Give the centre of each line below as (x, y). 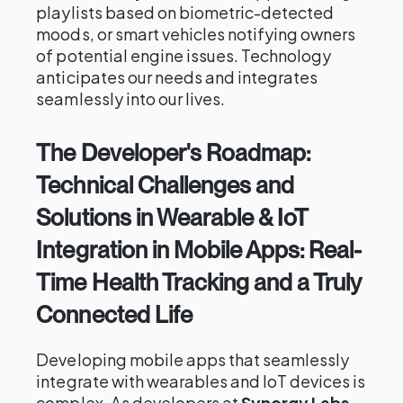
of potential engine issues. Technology (184, 55)
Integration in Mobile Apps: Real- (199, 250)
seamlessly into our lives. (131, 99)
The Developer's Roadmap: (173, 152)
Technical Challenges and (165, 185)
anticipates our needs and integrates (177, 77)
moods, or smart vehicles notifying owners (196, 34)
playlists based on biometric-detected (185, 12)
